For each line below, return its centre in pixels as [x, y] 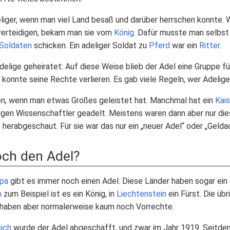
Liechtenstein [141, 194]
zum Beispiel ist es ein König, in [59, 194]
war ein [185, 45]
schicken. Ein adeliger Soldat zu [90, 45]
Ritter [209, 45]
